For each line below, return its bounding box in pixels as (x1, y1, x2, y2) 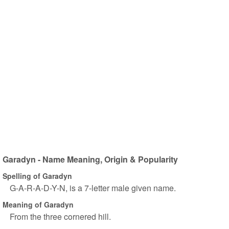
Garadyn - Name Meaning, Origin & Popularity (3, 153, 178, 165)
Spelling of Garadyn (3, 170, 72, 181)
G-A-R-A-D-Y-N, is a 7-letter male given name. (10, 182, 176, 194)
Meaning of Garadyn (3, 199, 74, 210)
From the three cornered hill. (10, 211, 111, 222)
